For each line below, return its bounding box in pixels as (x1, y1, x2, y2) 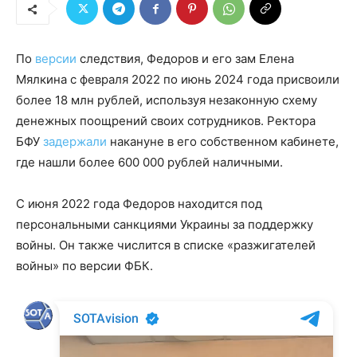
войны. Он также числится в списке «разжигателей (16, 237, 316, 253)
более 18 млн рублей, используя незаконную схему (16, 92, 317, 108)
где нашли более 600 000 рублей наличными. (16, 155, 283, 171)
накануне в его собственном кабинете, (107, 134, 339, 150)
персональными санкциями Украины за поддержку (16, 217, 313, 233)
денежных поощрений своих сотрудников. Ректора (16, 113, 316, 129)
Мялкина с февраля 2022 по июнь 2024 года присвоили (16, 72, 339, 88)
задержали (43, 134, 107, 150)
